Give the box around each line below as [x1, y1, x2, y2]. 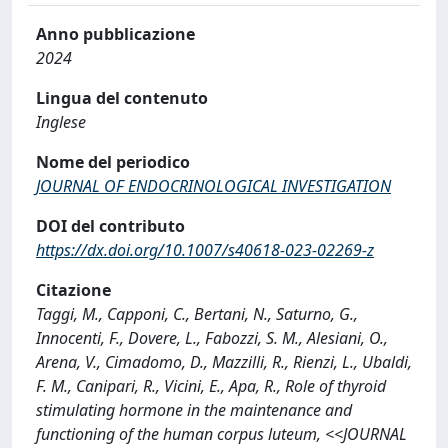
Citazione [36, 279, 111, 301]
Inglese [36, 111, 86, 133]
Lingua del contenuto [36, 87, 208, 109]
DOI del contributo [36, 215, 185, 237]
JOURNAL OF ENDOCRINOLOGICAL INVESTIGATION [36, 175, 391, 197]
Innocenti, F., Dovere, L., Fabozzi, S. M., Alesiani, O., [36, 327, 388, 349]
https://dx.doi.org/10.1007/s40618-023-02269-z [36, 239, 374, 261]
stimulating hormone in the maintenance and [36, 399, 352, 421]
